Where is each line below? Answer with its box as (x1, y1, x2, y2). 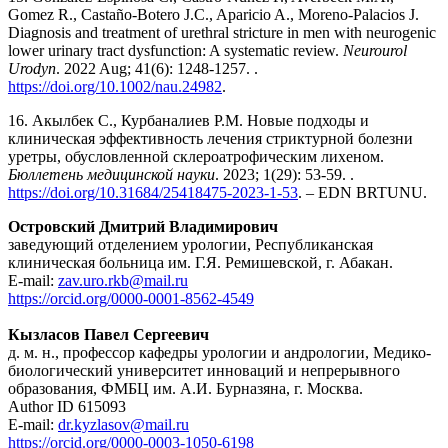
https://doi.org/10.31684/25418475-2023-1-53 (8, 183, 298, 201)
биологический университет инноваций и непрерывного (8, 361, 400, 379)
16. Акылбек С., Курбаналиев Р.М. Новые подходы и (8, 111, 369, 129)
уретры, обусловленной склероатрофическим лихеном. (8, 147, 384, 165)
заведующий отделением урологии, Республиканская (8, 235, 373, 253)
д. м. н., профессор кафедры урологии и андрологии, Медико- (8, 343, 431, 361)
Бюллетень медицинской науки (8, 165, 215, 183)
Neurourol (343, 41, 407, 59)
